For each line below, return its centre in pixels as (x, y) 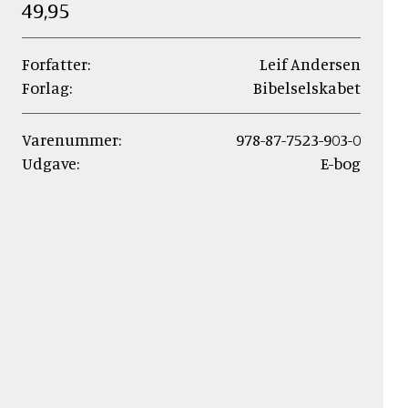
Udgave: (51, 163)
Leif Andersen (310, 64)
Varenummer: (71, 139)
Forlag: (47, 87)
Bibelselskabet (307, 87)
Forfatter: (56, 64)
